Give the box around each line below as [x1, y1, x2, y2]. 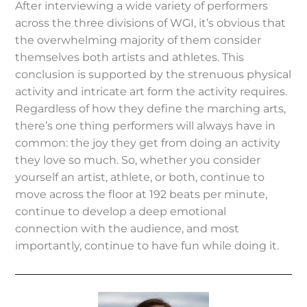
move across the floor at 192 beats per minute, [15, 187, 268, 201]
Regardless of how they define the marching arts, [15, 101, 286, 115]
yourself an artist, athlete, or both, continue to [15, 170, 265, 184]
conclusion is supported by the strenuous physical [15, 67, 292, 81]
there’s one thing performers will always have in [15, 119, 276, 132]
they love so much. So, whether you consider [15, 153, 261, 167]
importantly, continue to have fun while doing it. [15, 238, 280, 252]
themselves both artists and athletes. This [15, 50, 245, 64]
